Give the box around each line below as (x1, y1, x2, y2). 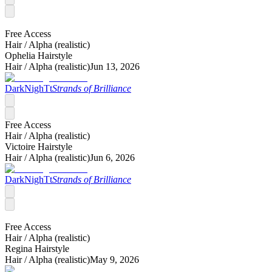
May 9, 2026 (90, 254, 139, 265)
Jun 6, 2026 (90, 152, 135, 163)
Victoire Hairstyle (5, 141, 72, 152)
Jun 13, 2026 (90, 61, 140, 72)
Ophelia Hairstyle (5, 50, 72, 61)
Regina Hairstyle (5, 243, 69, 254)
